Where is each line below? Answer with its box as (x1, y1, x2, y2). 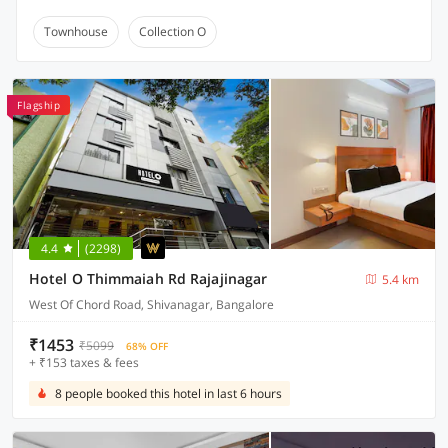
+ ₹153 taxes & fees (29, 354, 139, 371)
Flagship (17, 98, 60, 112)
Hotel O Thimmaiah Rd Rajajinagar (29, 269, 268, 288)
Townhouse (44, 23, 108, 40)
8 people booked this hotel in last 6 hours (55, 385, 282, 402)
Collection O (139, 23, 206, 40)
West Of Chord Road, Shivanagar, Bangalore (29, 296, 274, 313)
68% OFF (126, 339, 168, 353)
